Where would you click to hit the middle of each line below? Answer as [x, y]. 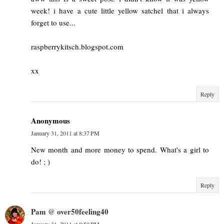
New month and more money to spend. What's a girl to [120, 150]
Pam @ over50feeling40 [70, 212]
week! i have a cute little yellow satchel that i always [120, 11]
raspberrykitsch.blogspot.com [77, 47]
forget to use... [53, 23]
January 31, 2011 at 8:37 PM [65, 133]
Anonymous [50, 121]
